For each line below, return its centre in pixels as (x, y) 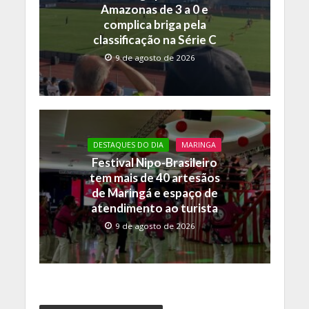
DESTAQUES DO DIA (128, 144)
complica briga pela (154, 25)
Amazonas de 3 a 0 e (154, 10)
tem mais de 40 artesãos (154, 177)
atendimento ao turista (154, 208)
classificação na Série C (154, 40)
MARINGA (199, 144)
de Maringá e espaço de (154, 192)
